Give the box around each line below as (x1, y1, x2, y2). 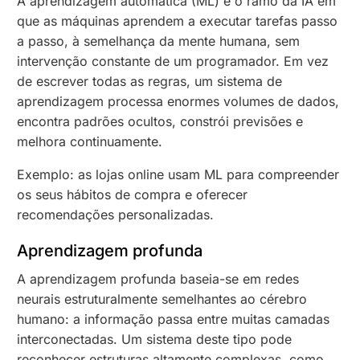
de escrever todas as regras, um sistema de (17, 72, 283, 89)
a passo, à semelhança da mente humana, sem (17, 32, 301, 49)
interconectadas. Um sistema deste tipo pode (17, 330, 292, 347)
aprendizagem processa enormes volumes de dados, (17, 92, 340, 109)
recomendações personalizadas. (17, 206, 215, 223)
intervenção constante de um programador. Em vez (17, 52, 329, 69)
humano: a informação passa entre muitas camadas (17, 310, 330, 327)
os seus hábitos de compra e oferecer (17, 186, 248, 202)
